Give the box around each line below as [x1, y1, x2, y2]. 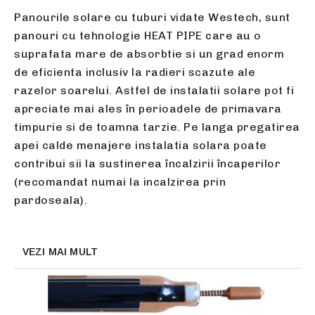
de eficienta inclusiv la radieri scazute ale [14, 65, 255, 79]
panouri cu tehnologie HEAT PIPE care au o [14, 28, 262, 42]
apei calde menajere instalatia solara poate [14, 138, 267, 152]
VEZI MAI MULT [22, 245, 98, 257]
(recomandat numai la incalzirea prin [14, 174, 226, 188]
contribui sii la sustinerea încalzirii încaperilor [14, 156, 281, 170]
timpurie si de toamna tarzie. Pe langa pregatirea [14, 120, 300, 134]
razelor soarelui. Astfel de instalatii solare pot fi [14, 83, 294, 97]
